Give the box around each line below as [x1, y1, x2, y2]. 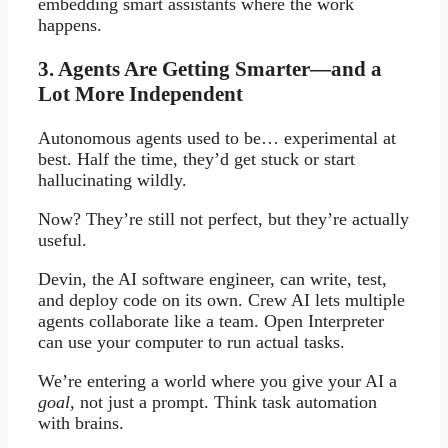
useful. [38, 230, 87, 251]
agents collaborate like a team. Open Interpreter [38, 311, 384, 332]
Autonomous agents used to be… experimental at [38, 128, 396, 149]
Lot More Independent [38, 82, 243, 107]
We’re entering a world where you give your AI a [38, 371, 397, 392]
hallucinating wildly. [38, 170, 187, 191]
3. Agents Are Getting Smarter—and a [38, 57, 382, 82]
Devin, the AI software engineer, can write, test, [38, 269, 387, 290]
